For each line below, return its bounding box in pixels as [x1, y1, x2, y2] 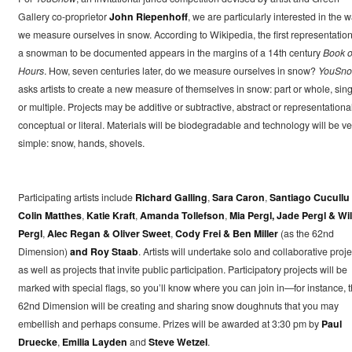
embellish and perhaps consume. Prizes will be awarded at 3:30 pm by [17, 317, 321, 332]
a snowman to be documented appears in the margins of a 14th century [17, 46, 323, 60]
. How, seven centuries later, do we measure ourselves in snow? [43, 64, 318, 79]
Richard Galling [134, 190, 207, 205]
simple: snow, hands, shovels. [17, 136, 145, 151]
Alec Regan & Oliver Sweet [46, 226, 170, 241]
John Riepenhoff [108, 9, 188, 24]
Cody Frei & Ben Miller [174, 226, 278, 241]
